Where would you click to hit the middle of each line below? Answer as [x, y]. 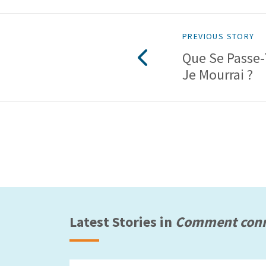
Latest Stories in [122, 222]
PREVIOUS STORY [218, 36]
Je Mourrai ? [218, 75]
